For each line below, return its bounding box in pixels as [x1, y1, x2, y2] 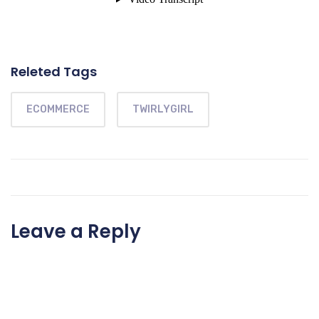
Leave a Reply [11, 219, 141, 244]
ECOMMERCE [26, 103, 90, 115]
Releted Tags [11, 63, 97, 80]
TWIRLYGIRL [132, 103, 194, 115]
